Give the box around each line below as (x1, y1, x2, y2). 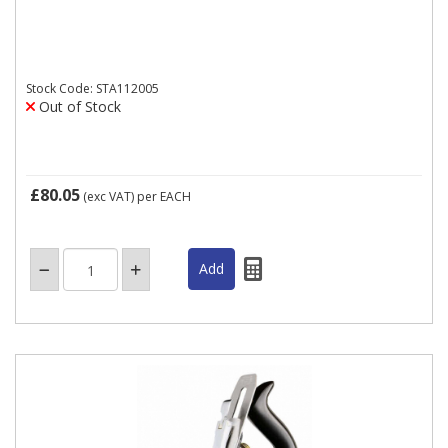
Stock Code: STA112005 (26, 80, 159, 97)
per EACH (137, 188, 191, 205)
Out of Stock (35, 97, 121, 116)
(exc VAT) (80, 188, 137, 205)
